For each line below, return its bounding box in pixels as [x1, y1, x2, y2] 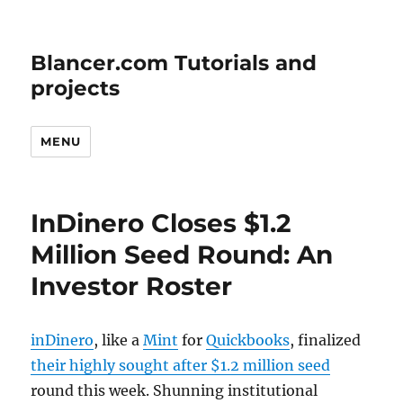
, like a [94, 331, 144, 349]
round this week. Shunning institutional [31, 381, 318, 399]
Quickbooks [206, 331, 291, 349]
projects [31, 76, 121, 101]
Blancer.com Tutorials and [31, 50, 318, 76]
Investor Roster [31, 271, 233, 301]
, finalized [290, 331, 362, 349]
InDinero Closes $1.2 [31, 208, 292, 238]
